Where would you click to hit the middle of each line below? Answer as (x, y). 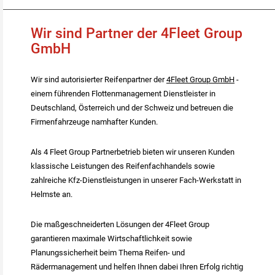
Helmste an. (52, 195)
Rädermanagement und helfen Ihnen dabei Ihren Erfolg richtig (137, 267)
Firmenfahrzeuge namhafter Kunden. (95, 122)
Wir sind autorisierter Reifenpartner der (99, 80)
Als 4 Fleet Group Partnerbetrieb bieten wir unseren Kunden (133, 152)
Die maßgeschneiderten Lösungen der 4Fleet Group (120, 225)
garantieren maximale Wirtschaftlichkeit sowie (111, 239)
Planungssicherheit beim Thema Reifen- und (108, 253)
